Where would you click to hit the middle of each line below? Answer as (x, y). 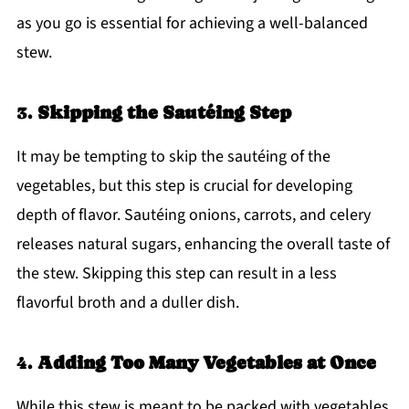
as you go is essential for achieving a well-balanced (192, 23)
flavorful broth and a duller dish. (127, 302)
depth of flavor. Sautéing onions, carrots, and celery (193, 215)
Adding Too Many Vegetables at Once (206, 362)
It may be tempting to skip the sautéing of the (173, 156)
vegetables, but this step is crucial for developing (184, 185)
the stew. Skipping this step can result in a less (176, 273)
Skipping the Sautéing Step (164, 112)
